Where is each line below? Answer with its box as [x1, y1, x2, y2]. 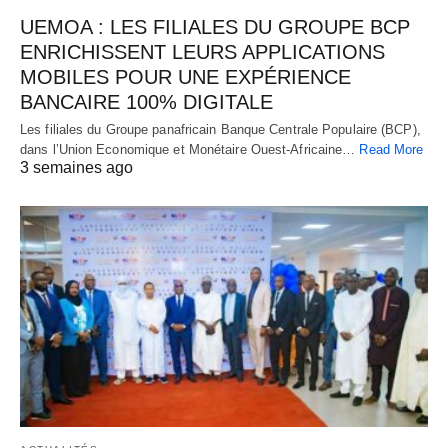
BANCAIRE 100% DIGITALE [20, 90, 273, 113]
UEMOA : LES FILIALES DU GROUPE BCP [20, 15, 410, 38]
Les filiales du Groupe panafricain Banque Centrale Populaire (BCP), [20, 121, 421, 137]
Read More [359, 141, 424, 157]
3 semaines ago [20, 158, 133, 176]
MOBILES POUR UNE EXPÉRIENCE [20, 65, 351, 88]
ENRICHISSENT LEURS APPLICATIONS [20, 40, 385, 63]
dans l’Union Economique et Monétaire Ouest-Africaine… [20, 141, 360, 157]
